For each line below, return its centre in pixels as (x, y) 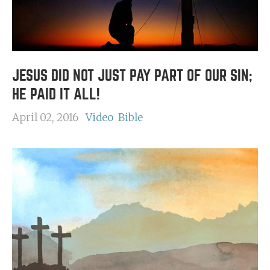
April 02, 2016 (45, 118)
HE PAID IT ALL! (56, 94)
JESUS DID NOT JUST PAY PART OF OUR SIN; (132, 76)
